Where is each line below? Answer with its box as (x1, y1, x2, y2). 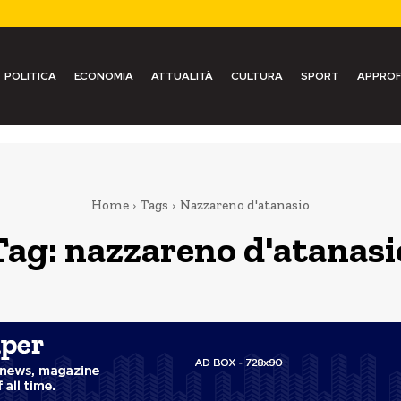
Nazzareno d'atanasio (179, 197, 310, 213)
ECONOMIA (73, 69, 133, 83)
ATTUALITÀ (150, 69, 213, 83)
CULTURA (230, 69, 283, 83)
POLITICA (4, 69, 56, 83)
